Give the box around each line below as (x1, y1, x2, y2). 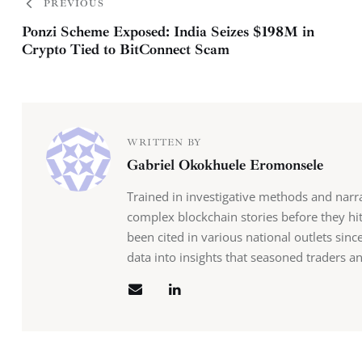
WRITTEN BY (126, 137, 202, 149)
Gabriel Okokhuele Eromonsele (126, 155, 323, 174)
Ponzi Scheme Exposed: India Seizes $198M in (22, 22, 314, 40)
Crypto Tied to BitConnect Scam (22, 40, 229, 58)
